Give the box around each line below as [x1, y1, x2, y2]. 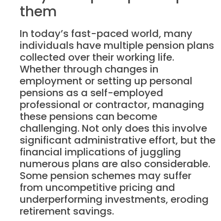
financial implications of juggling [20, 145, 181, 159]
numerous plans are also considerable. [20, 156, 210, 171]
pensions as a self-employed [20, 85, 163, 100]
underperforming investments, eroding [20, 192, 209, 206]
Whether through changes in [20, 62, 158, 76]
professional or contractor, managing [20, 97, 204, 111]
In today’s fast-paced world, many [20, 26, 192, 40]
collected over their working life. [20, 50, 174, 64]
